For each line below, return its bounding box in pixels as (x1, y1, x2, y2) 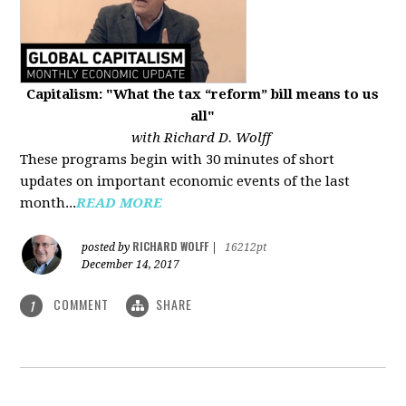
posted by (82, 240, 133, 254)
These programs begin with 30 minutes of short (20, 150, 335, 168)
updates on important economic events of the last (20, 172, 351, 189)
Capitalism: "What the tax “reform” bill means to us (26, 85, 380, 102)
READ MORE (76, 194, 163, 211)
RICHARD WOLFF (132, 237, 209, 254)
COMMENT (50, 294, 113, 314)
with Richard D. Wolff (130, 129, 275, 146)
